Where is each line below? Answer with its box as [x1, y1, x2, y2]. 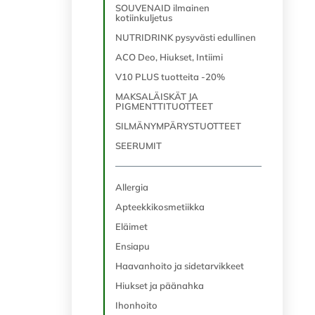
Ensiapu [115, 240, 150, 252]
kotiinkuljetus [115, 12, 172, 23]
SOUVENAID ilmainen [115, 2, 210, 13]
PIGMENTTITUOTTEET [115, 101, 213, 112]
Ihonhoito [115, 300, 157, 311]
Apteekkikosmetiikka [115, 201, 205, 212]
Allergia [115, 181, 148, 193]
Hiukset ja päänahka [115, 280, 204, 291]
